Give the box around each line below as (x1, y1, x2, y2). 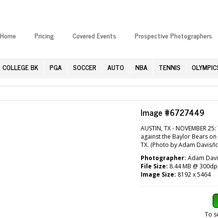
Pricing (35, 30, 54, 41)
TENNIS (159, 61, 181, 73)
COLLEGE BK (2, 61, 38, 73)
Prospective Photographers (135, 30, 212, 41)
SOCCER (73, 61, 96, 73)
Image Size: (141, 170, 177, 179)
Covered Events (73, 30, 116, 41)
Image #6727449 (141, 105, 205, 119)
